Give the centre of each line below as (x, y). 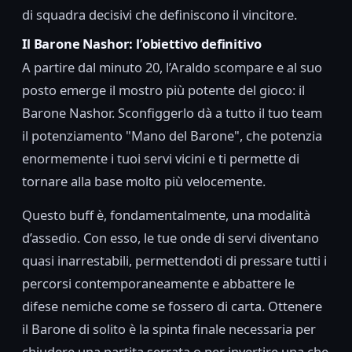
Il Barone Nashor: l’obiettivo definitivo (142, 43)
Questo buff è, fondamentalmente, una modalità (166, 215)
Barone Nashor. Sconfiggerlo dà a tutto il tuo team (172, 113)
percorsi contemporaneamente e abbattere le (158, 284)
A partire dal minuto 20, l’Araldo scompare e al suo (172, 68)
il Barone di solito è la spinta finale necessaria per (169, 329)
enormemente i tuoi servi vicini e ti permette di (161, 159)
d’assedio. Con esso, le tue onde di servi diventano (170, 238)
